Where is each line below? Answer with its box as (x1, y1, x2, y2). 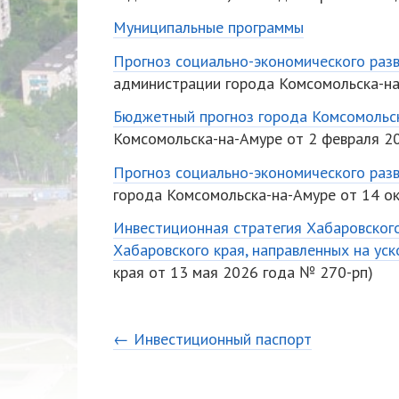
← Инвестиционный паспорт (113, 329, 312, 349)
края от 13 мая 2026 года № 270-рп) (113, 262, 373, 282)
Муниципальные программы (113, 17, 304, 37)
